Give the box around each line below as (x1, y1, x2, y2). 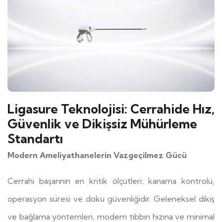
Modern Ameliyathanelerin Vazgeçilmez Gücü (7, 150, 187, 160)
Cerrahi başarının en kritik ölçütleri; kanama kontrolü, (7, 175, 215, 186)
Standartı (7, 130, 63, 146)
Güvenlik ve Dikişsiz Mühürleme (7, 115, 197, 131)
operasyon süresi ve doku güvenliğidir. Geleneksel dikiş (7, 193, 215, 204)
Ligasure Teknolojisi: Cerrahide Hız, (7, 101, 215, 116)
